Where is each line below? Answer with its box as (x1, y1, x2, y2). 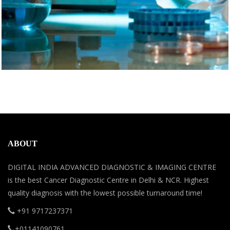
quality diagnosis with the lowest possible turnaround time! (8, 188, 202, 198)
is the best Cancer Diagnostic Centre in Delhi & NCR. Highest (8, 175, 209, 185)
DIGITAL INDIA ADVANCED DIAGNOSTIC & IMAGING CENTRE (8, 162, 216, 172)
